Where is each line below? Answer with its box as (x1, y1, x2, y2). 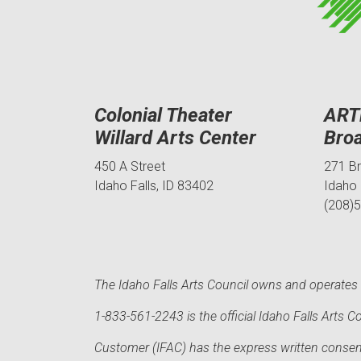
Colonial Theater (94, 103, 232, 127)
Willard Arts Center (94, 126, 256, 149)
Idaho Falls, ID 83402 (94, 177, 214, 193)
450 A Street (94, 158, 165, 174)
